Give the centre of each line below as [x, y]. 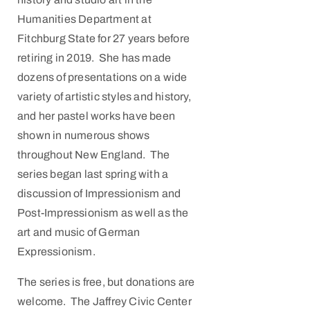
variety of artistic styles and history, [104, 97]
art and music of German [79, 232]
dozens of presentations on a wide [102, 77]
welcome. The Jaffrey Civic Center [104, 301]
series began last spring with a [93, 174]
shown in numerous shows [84, 135]
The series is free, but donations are [106, 282]
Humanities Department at [84, 19]
